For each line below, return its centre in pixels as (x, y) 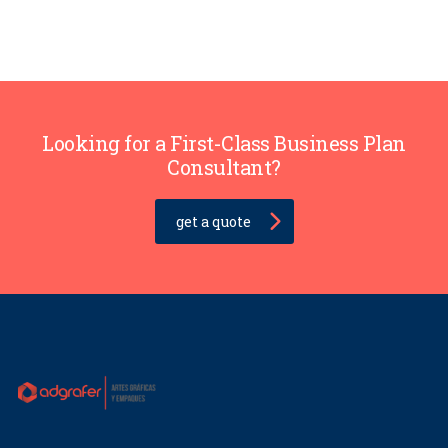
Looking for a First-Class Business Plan (224, 143)
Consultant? (224, 167)
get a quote (213, 222)
